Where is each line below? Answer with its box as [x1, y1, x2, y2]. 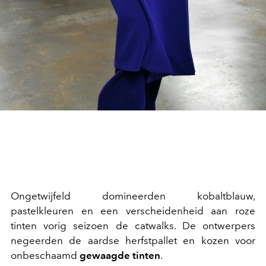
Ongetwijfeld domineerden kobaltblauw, [11, 190, 255, 202]
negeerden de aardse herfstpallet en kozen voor [11, 235, 255, 246]
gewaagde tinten [80, 249, 160, 261]
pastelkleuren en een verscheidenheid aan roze [11, 205, 255, 217]
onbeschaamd [11, 249, 80, 261]
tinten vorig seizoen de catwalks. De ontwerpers [11, 220, 255, 232]
